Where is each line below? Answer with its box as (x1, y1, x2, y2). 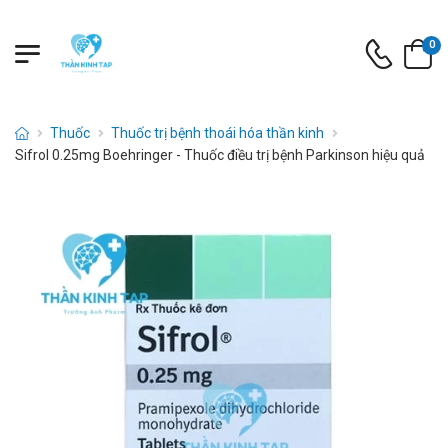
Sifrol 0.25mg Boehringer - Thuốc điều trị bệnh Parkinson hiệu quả (15, 147, 425, 163)
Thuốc (50, 125, 91, 141)
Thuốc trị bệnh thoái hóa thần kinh (111, 125, 325, 141)
